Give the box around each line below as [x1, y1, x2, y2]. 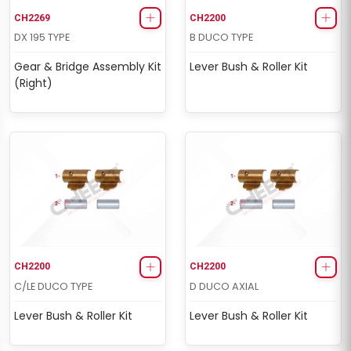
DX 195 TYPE [14, 31, 70, 45]
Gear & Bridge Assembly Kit [14, 59, 161, 75]
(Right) [14, 75, 52, 92]
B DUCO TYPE [190, 31, 253, 45]
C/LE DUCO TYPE [14, 279, 92, 293]
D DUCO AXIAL [190, 279, 259, 293]
